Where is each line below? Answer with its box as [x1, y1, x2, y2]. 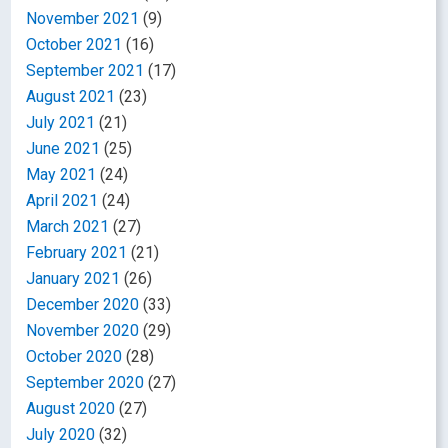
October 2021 [26, 35, 123, 54]
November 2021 [26, 9, 140, 28]
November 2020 [26, 321, 140, 340]
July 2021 [26, 113, 96, 132]
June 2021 [26, 139, 101, 158]
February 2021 [26, 243, 128, 262]
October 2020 [26, 347, 123, 366]
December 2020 [26, 295, 140, 314]
